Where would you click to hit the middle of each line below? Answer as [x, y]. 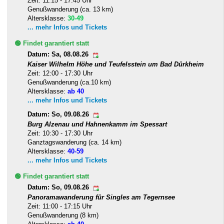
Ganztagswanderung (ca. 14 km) [74, 142]
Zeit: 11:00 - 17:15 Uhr [60, 206]
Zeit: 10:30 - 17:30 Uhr [60, 133]
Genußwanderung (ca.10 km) [69, 82]
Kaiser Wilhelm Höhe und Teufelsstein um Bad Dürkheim [116, 64]
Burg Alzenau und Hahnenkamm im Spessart [97, 124]
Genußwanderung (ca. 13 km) [70, 9]
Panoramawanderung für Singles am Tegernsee [101, 197]
